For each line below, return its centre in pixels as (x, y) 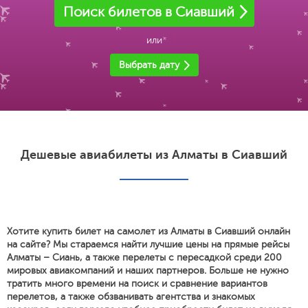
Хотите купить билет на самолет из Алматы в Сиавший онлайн (148, 231)
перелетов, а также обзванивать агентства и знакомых (131, 297)
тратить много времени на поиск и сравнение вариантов (137, 284)
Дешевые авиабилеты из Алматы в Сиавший (154, 155)
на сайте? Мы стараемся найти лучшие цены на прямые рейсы (148, 244)
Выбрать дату (149, 65)
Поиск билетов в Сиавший (148, 12)
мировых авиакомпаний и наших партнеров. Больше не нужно (148, 271)
